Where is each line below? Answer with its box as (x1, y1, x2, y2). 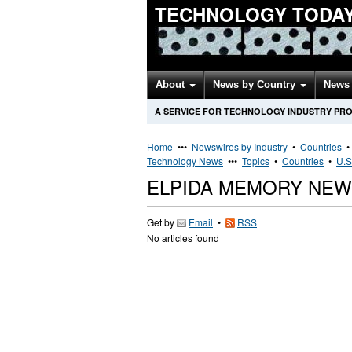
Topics (242, 154, 269, 167)
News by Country (213, 79, 299, 90)
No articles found (147, 231, 219, 244)
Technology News (147, 154, 223, 167)
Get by (147, 215, 177, 229)
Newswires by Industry (192, 140, 288, 153)
